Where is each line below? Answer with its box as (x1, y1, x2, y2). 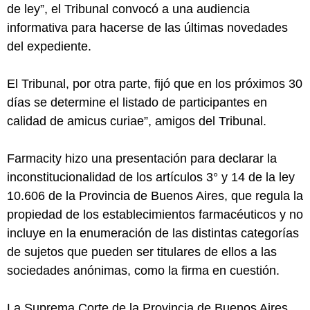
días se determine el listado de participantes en (7, 95, 267, 109)
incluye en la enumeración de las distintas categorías (7, 226, 299, 240)
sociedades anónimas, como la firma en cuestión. (7, 264, 280, 277)
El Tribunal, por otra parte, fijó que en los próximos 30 (7, 77, 302, 91)
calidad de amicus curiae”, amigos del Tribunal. (7, 114, 266, 128)
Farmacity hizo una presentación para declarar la (7, 152, 277, 165)
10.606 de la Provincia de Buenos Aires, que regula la (7, 189, 303, 203)
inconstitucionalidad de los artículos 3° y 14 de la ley (7, 170, 295, 184)
